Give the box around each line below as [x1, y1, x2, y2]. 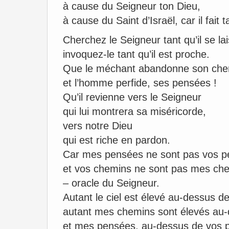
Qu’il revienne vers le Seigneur [63, 91, 201, 103]
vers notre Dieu [63, 120, 132, 131]
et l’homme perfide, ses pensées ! [63, 77, 217, 88]
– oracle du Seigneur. [63, 177, 159, 189]
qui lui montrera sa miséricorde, [63, 106, 206, 117]
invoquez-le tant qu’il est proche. [63, 49, 210, 60]
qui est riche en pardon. [63, 134, 170, 146]
